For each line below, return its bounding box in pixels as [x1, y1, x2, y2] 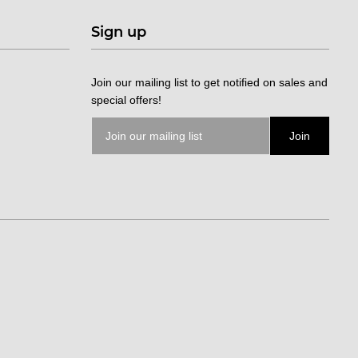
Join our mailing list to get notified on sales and [91, 75, 328, 89]
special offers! [91, 93, 162, 106]
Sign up [91, 22, 147, 41]
